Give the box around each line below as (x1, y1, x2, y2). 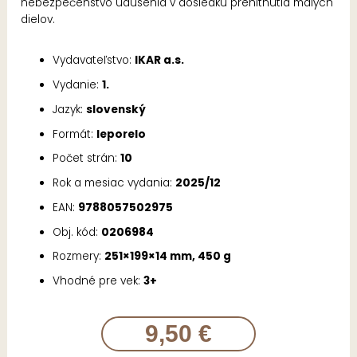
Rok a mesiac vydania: (53, 175, 176, 191)
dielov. (21, 11, 56, 27)
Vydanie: (53, 76, 103, 92)
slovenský (86, 101, 147, 117)
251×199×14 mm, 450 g (104, 249, 232, 265)
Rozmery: (53, 249, 105, 265)
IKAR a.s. (135, 53, 185, 69)
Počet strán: (53, 151, 121, 167)
